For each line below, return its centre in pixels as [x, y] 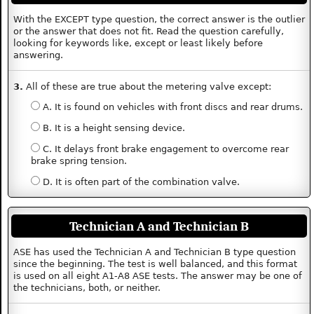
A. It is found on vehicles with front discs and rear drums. [171, 107]
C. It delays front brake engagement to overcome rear [164, 149]
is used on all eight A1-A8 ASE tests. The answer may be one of [158, 276]
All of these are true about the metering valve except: [148, 86]
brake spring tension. [78, 161]
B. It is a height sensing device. [112, 128]
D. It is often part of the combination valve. [139, 182]
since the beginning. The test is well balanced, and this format [156, 264]
